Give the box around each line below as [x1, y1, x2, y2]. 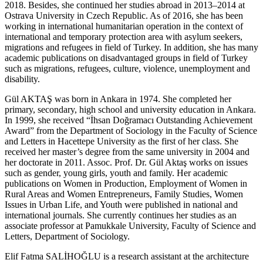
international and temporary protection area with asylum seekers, [5, 31, 242, 42]
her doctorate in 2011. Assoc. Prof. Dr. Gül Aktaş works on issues [5, 157, 248, 167]
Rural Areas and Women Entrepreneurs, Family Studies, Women [5, 188, 243, 199]
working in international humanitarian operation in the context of [5, 21, 243, 31]
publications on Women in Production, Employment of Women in [5, 178, 247, 188]
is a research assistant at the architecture [101, 251, 249, 261]
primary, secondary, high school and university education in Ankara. [5, 104, 256, 114]
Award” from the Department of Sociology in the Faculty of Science [5, 125, 257, 136]
